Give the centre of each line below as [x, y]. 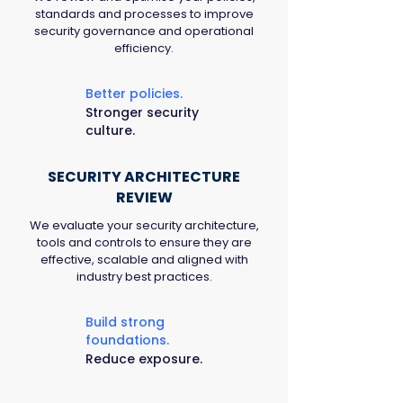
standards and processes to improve [144, 14]
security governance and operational [144, 31]
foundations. [127, 340]
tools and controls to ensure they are [144, 242]
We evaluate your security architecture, [144, 225]
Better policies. [134, 94]
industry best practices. [144, 277]
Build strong [125, 322]
